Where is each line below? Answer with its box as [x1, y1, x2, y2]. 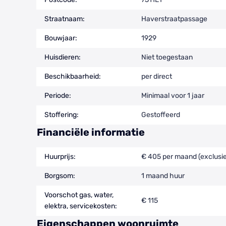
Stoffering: [44, 110, 79, 119]
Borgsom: [44, 171, 75, 180]
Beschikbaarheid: [44, 72, 101, 81]
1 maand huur [141, 171, 185, 180]
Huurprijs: [44, 152, 76, 161]
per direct [141, 72, 172, 81]
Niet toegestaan [141, 52, 193, 62]
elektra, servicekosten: [44, 201, 117, 210]
